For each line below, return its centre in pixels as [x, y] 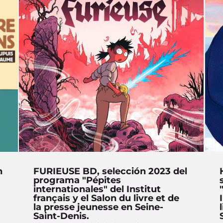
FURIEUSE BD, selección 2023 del [111, 171]
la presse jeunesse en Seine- [99, 207]
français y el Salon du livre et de [107, 198]
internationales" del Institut [97, 189]
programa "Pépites [77, 180]
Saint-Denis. [61, 216]
